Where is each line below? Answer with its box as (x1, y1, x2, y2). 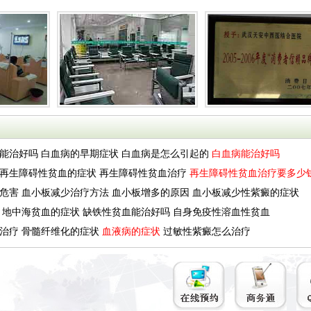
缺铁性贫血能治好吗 (83, 207, 170, 217)
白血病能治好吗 (212, 149, 280, 159)
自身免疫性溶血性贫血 (173, 207, 270, 217)
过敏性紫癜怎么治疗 (163, 226, 251, 237)
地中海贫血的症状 (2, 207, 80, 217)
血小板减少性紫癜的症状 (192, 187, 299, 198)
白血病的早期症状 (41, 149, 119, 159)
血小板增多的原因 (112, 187, 190, 198)
